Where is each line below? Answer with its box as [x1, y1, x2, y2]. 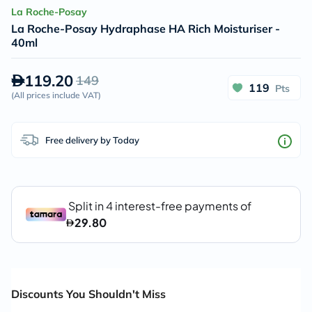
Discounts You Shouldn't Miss [11, 287, 166, 301]
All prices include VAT [14, 90, 98, 100]
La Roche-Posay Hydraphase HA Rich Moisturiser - [11, 22, 280, 36]
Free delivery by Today [45, 134, 139, 146]
